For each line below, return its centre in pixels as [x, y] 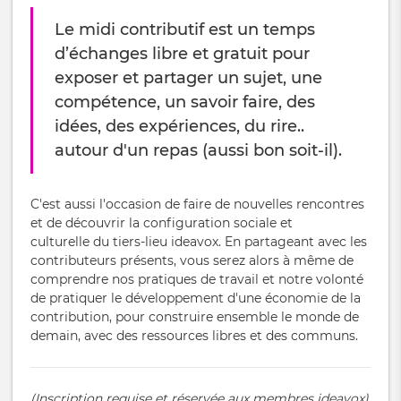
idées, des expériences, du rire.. [179, 127]
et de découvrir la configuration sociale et [162, 223]
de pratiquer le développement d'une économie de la [196, 299]
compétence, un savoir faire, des [185, 102]
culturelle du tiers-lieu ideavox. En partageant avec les [199, 242]
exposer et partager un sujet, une [188, 78]
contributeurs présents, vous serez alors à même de [192, 261]
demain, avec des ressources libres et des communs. [194, 336]
